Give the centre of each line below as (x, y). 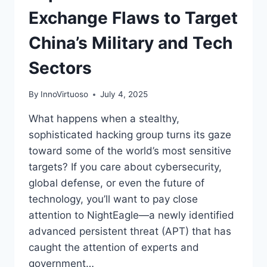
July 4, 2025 (124, 94)
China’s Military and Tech (131, 43)
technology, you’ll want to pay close (113, 199)
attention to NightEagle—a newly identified (131, 215)
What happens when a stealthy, (104, 119)
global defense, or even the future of (117, 183)
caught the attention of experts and (114, 248)
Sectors (60, 68)
